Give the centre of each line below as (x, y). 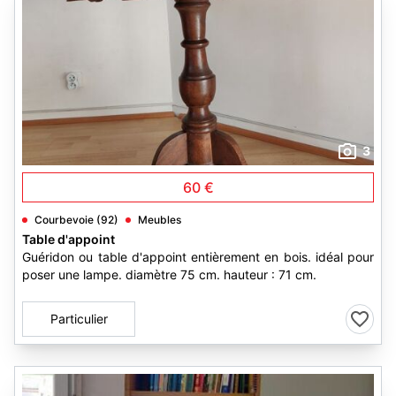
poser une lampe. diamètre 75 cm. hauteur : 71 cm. (169, 274)
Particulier (79, 319)
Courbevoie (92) (76, 220)
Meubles (160, 220)
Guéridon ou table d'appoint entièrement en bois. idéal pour (198, 257)
